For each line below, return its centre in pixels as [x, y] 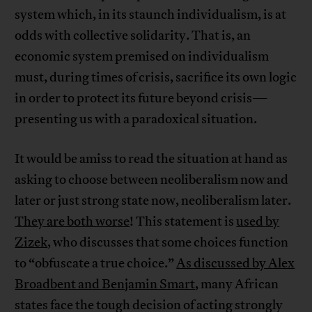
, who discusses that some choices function [168, 243]
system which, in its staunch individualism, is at [151, 15]
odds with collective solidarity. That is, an [133, 36]
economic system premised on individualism [142, 57]
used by [258, 222]
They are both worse [72, 222]
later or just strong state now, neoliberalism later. [153, 201]
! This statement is [183, 222]
